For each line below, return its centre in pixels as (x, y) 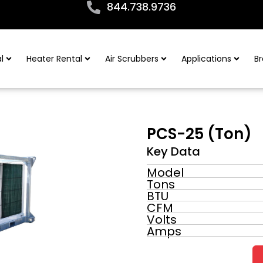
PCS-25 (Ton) (199, 134)
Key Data (173, 152)
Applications (207, 58)
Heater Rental (55, 58)
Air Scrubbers (132, 58)
